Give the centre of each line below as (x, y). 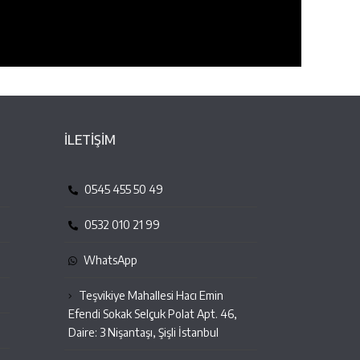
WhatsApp (109, 260)
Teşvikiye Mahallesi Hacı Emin (150, 296)
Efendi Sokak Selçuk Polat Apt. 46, (153, 314)
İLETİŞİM (90, 140)
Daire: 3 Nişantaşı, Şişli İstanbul (143, 333)
